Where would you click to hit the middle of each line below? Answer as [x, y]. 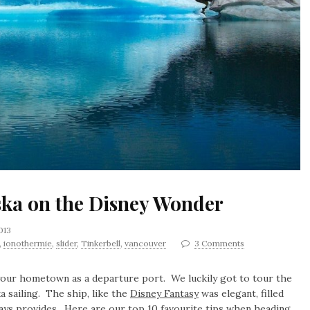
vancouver [145, 243]
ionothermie [28, 243]
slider [66, 243]
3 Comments [219, 243]
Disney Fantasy [164, 293]
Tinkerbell [101, 243]
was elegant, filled [241, 293]
